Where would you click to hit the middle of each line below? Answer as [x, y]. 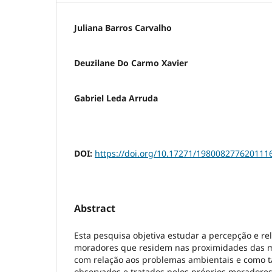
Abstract [95, 208]
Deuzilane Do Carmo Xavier [131, 63]
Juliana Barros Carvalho [123, 27]
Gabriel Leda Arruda [116, 98]
